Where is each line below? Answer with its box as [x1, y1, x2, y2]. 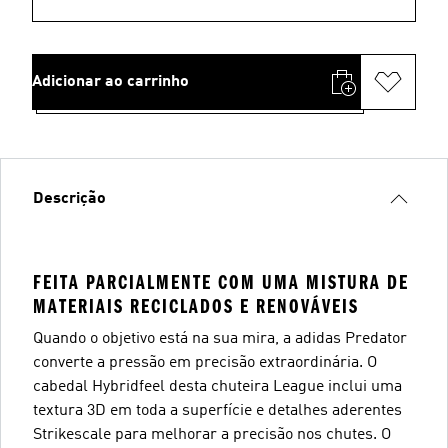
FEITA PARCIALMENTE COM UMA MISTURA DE [33, 270, 409, 294]
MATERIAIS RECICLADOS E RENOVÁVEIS [33, 294, 359, 318]
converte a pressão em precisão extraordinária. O [33, 354, 377, 371]
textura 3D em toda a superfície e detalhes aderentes [33, 402, 402, 419]
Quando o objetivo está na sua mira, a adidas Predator [33, 330, 407, 347]
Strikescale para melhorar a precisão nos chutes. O [33, 426, 391, 443]
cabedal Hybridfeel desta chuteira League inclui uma [33, 378, 402, 395]
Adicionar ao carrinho [32, 73, 189, 90]
